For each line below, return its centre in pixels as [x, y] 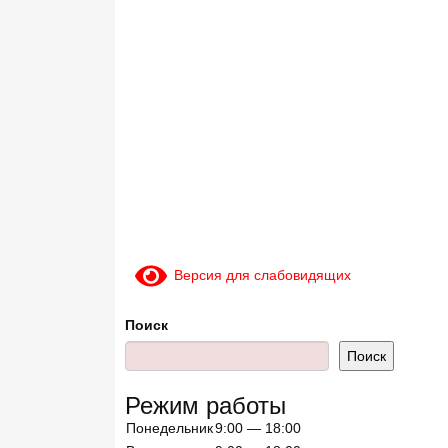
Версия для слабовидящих [258, 274]
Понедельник [169, 427]
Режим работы [205, 403]
